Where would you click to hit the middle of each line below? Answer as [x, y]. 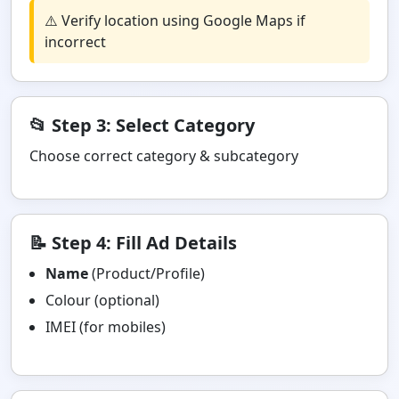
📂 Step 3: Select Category [142, 125]
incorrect [75, 42]
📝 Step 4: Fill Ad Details [133, 243]
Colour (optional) [102, 300]
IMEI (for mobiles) [106, 327]
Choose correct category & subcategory [164, 156]
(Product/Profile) [147, 273]
